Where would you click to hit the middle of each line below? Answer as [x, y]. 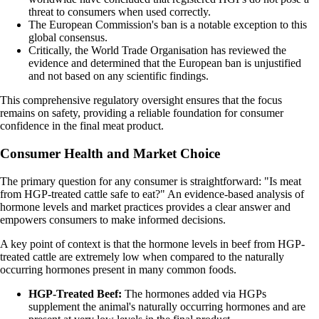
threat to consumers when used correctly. [120, 12]
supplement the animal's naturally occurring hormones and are [167, 306]
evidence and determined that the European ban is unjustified [165, 63]
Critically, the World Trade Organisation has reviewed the [157, 51]
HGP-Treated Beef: [75, 293]
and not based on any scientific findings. [119, 76]
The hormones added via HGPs [194, 293]
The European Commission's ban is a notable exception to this [168, 25]
